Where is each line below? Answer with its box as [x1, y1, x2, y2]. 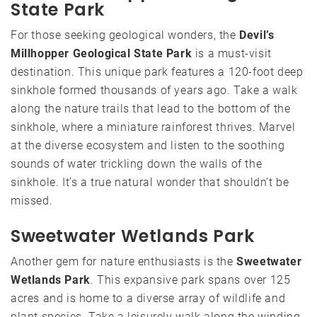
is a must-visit [192, 46, 272, 60]
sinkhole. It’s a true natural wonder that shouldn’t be [11, 175, 289, 189]
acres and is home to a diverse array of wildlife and [11, 291, 286, 305]
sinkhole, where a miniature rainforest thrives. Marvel [11, 120, 296, 134]
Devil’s [239, 28, 275, 42]
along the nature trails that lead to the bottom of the [11, 101, 291, 115]
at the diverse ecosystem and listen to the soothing [11, 138, 285, 152]
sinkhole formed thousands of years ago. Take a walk [11, 83, 298, 97]
